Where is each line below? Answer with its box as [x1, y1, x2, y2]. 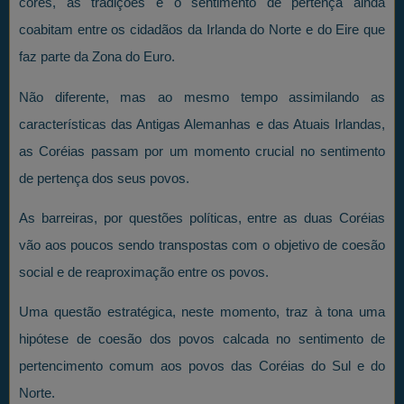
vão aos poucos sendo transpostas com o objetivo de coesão [19, 236, 385, 252]
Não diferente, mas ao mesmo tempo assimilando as [19, 88, 385, 105]
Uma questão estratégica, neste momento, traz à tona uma [19, 304, 385, 320]
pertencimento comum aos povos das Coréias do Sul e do [19, 358, 385, 374]
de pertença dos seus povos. [19, 170, 189, 186]
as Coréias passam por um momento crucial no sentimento [19, 142, 385, 159]
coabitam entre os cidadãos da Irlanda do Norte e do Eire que [19, 22, 385, 38]
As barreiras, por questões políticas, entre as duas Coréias [19, 209, 385, 225]
